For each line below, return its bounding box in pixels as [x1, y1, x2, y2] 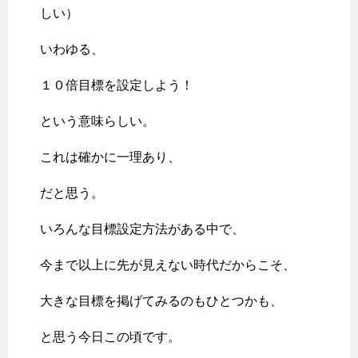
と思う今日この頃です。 [40, 330, 181, 344]
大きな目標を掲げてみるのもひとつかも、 [40, 294, 283, 308]
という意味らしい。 [40, 114, 155, 129]
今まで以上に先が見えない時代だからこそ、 [40, 258, 296, 272]
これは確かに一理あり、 [40, 150, 181, 165]
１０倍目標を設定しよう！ [40, 78, 193, 93]
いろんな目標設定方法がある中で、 [40, 222, 245, 237]
